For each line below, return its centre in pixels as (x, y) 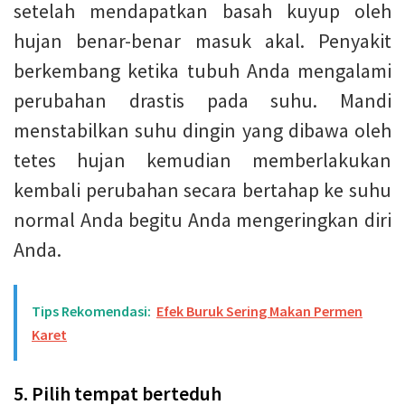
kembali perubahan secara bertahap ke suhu (202, 189)
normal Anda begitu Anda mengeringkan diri (202, 219)
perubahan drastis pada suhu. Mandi (202, 100)
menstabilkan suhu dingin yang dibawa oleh (202, 130)
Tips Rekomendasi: (91, 311)
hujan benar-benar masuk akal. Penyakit (202, 40)
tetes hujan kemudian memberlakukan (202, 160)
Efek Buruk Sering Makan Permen (259, 311)
